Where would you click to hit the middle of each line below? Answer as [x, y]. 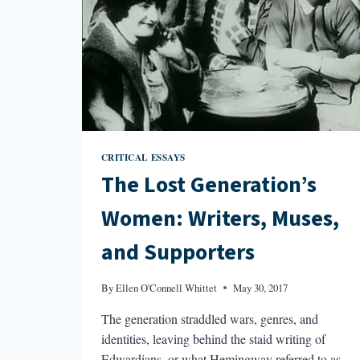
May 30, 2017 [260, 287]
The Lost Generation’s [209, 185]
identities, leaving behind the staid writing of [213, 338]
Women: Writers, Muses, [220, 219]
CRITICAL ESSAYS [143, 157]
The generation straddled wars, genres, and [209, 318]
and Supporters [178, 253]
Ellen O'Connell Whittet [166, 287]
